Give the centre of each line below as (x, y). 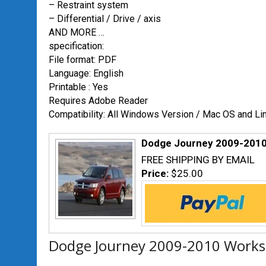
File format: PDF (83, 60)
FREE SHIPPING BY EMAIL (198, 160)
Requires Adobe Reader (98, 101)
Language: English (86, 73)
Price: (156, 173)
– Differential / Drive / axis (105, 19)
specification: (76, 46)
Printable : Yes (78, 87)
